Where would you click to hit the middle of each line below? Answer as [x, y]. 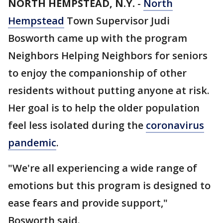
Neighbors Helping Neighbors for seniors [108, 56]
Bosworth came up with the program [98, 38]
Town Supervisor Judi [117, 21]
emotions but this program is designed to [109, 185]
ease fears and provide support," [88, 203]
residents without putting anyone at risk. [109, 90]
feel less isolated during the [77, 125]
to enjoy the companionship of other [97, 73]
